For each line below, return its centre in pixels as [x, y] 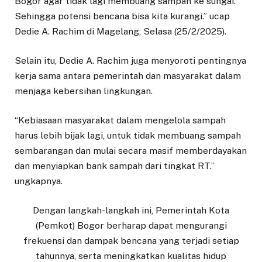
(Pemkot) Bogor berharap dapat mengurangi [131, 226]
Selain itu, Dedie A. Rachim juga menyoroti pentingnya [130, 61]
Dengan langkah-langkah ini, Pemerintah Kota [131, 211]
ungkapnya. [39, 181]
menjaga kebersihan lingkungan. [84, 91]
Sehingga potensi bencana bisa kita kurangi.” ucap [122, 16]
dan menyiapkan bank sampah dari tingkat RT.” [115, 166]
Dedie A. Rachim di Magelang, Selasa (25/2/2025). [120, 31]
